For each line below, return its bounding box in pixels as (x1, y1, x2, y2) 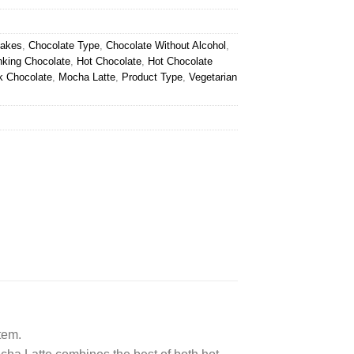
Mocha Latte (58, 70, 115, 83)
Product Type (122, 70, 183, 83)
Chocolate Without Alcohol (106, 39, 226, 51)
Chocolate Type (28, 39, 100, 51)
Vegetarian (189, 70, 237, 83)
